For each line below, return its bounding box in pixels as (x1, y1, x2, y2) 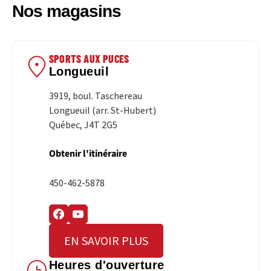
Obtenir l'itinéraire (49, 147, 127, 161)
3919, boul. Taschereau (49, 90, 142, 102)
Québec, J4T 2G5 (49, 119, 117, 131)
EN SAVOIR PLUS (64, 233, 148, 249)
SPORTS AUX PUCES (49, 52, 129, 66)
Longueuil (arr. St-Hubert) (49, 104, 156, 117)
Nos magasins (12, 2, 121, 21)
